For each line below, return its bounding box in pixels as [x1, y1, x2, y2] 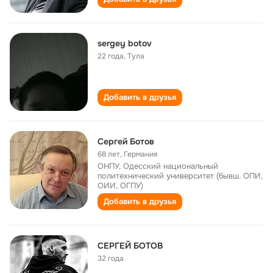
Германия [124, 149, 157, 159]
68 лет [97, 149, 120, 159]
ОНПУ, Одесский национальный [97, 161, 218, 171]
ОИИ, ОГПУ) [97, 180, 143, 191]
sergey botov [97, 38, 152, 49]
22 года [97, 51, 124, 61]
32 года [97, 253, 124, 263]
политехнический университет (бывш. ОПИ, [97, 171, 263, 181]
